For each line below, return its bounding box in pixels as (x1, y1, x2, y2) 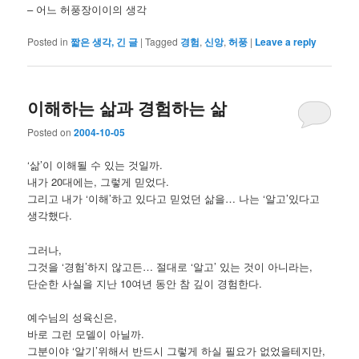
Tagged (145, 34, 179, 48)
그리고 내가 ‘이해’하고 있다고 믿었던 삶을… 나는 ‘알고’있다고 (27, 191, 321, 207)
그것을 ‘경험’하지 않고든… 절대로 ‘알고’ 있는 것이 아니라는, (27, 258, 313, 274)
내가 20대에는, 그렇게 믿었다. (27, 174, 170, 190)
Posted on (27, 125, 75, 139)
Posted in (27, 34, 69, 48)
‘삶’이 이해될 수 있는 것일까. (27, 157, 163, 173)
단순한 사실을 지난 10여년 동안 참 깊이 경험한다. (27, 275, 263, 291)
